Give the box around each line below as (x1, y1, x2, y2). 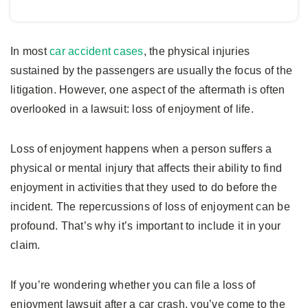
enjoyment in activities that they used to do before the (10, 181, 277, 193)
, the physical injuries (143, 45, 250, 57)
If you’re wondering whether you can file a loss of (10, 278, 256, 291)
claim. (10, 239, 43, 251)
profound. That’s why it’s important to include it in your (10, 219, 281, 232)
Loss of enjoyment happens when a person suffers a (10, 142, 272, 155)
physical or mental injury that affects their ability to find (10, 162, 282, 174)
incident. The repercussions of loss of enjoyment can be (10, 200, 290, 212)
